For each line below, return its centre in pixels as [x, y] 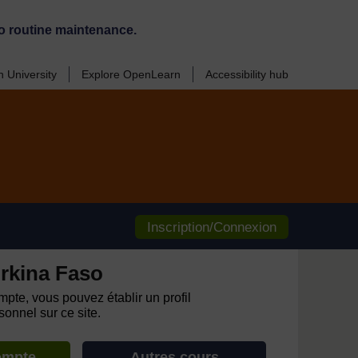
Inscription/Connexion [212, 227]
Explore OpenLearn [131, 74]
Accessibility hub [247, 74]
